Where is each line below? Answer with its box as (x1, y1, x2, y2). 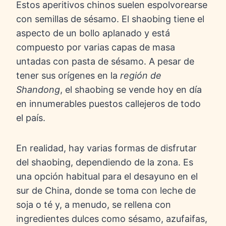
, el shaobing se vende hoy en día (60, 84, 202, 95)
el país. (16, 112, 45, 124)
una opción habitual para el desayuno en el (16, 171, 198, 182)
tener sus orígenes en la (16, 70, 120, 81)
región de (120, 70, 161, 81)
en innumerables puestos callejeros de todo (16, 98, 201, 109)
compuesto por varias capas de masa (16, 42, 175, 53)
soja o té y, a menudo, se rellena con (16, 199, 171, 210)
